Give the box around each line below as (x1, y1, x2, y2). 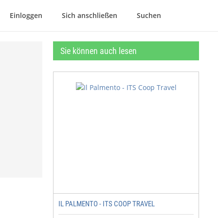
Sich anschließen (62, 11, 117, 20)
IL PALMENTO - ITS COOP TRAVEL (58, 200, 155, 208)
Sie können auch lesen (60, 46, 137, 56)
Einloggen (10, 11, 42, 20)
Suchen (137, 11, 161, 20)
